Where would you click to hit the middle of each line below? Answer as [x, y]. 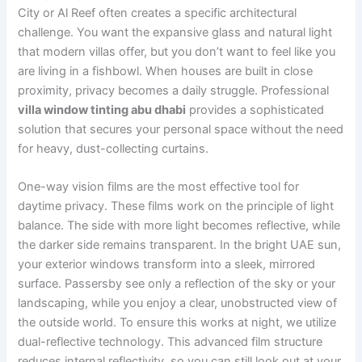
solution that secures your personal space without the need [181, 129]
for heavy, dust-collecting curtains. [114, 148]
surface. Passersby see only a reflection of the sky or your [177, 283]
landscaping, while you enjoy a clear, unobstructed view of [178, 303]
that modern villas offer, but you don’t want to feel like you [177, 51]
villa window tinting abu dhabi [102, 109]
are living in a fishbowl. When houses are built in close [166, 71]
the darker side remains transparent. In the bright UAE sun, [180, 244]
